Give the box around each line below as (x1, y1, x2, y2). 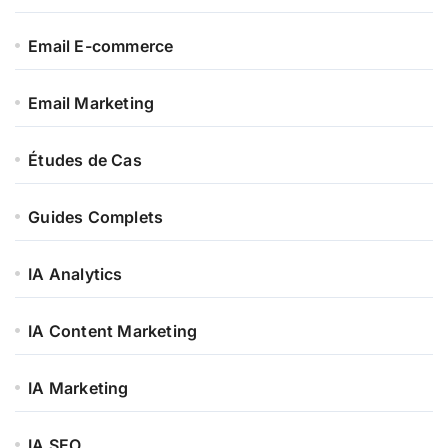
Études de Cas (28, 149, 142, 170)
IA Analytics (28, 263, 123, 284)
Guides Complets (28, 206, 164, 227)
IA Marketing (28, 377, 129, 398)
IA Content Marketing (28, 320, 198, 341)
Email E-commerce (28, 35, 174, 56)
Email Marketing (28, 92, 155, 113)
